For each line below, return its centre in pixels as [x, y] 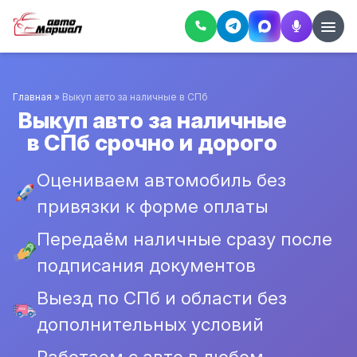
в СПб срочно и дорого [152, 143]
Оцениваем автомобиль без [161, 180]
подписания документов [146, 265]
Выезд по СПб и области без [162, 298]
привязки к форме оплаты [153, 206]
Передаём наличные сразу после [184, 239]
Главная [32, 97]
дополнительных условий [150, 324]
